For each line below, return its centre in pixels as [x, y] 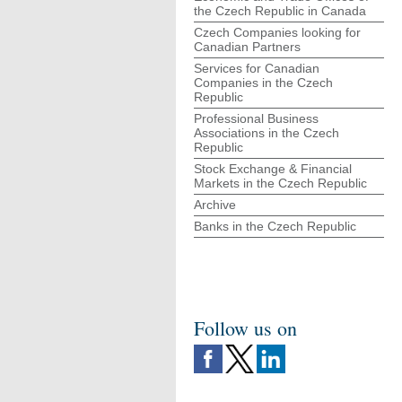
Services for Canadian [257, 68]
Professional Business [256, 118]
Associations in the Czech [267, 133]
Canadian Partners [247, 47]
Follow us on [245, 328]
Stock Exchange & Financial [273, 169]
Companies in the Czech [263, 83]
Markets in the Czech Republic [280, 183]
